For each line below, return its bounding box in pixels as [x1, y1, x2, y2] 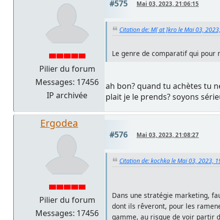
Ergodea [40, 116, 78, 130]
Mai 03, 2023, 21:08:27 [137, 131, 199, 138]
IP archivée [47, 89, 87, 101]
